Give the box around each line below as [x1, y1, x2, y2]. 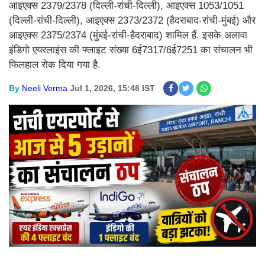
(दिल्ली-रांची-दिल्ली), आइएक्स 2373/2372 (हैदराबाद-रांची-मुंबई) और [9, 15, 256, 26]
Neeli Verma [22, 83, 67, 93]
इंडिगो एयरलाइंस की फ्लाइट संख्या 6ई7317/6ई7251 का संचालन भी [9, 44, 253, 56]
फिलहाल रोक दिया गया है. [9, 59, 101, 70]
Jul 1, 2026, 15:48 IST [70, 83, 155, 93]
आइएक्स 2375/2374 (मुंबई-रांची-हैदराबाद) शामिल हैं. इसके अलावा [9, 30, 247, 41]
